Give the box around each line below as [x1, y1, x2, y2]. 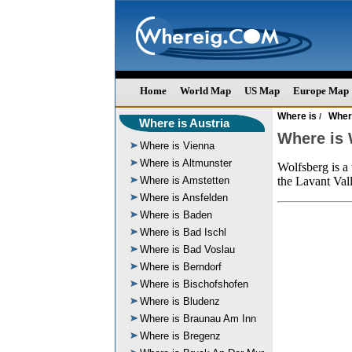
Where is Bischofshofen [140, 278, 248, 290]
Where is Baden [140, 209, 212, 221]
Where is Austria [139, 116, 229, 130]
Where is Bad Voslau [140, 244, 235, 255]
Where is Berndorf [140, 261, 222, 273]
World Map [180, 85, 231, 97]
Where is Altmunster [140, 157, 232, 169]
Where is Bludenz [140, 295, 220, 307]
